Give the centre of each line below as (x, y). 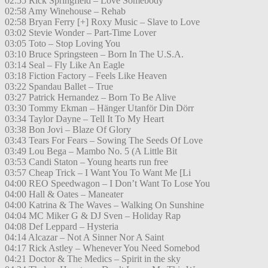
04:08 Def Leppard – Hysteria (62, 227)
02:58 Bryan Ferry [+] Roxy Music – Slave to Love (102, 22)
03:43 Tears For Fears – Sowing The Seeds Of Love (104, 141)
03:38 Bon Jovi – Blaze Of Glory (68, 130)
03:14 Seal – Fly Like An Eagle (65, 65)
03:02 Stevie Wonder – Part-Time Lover (80, 33)
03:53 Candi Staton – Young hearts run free (86, 162)
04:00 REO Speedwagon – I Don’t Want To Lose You (107, 184)
